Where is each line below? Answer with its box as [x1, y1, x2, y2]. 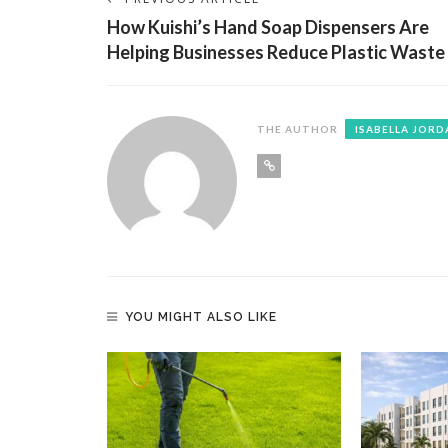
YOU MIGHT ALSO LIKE [125, 309, 277, 324]
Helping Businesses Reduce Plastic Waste [107, 40, 445, 63]
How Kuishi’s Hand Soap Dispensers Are [107, 15, 429, 38]
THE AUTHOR [257, 122, 338, 135]
